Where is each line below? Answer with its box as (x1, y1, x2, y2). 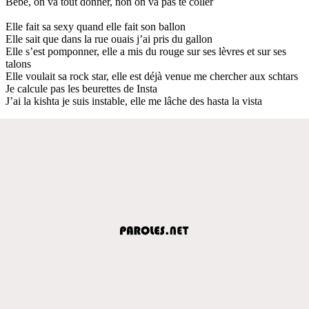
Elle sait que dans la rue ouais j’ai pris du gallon (6, 32, 212, 45)
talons (6, 57, 31, 70)
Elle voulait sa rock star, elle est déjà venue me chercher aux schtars (6, 70, 298, 82)
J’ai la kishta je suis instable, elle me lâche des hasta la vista (6, 94, 262, 107)
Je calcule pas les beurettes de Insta (6, 82, 157, 94)
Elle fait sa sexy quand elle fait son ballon (6, 20, 186, 32)
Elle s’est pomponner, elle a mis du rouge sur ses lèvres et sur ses (6, 45, 286, 57)
